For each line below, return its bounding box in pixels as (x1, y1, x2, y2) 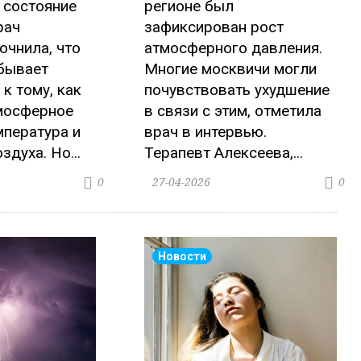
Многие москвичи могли (144, 60, 317, 79)
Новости (158, 250, 207, 263)
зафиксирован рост (144, 18, 284, 37)
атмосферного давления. (144, 39, 323, 58)
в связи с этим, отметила (144, 102, 322, 121)
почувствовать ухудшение (144, 81, 330, 100)
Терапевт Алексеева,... (144, 143, 304, 163)
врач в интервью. (144, 122, 268, 142)
